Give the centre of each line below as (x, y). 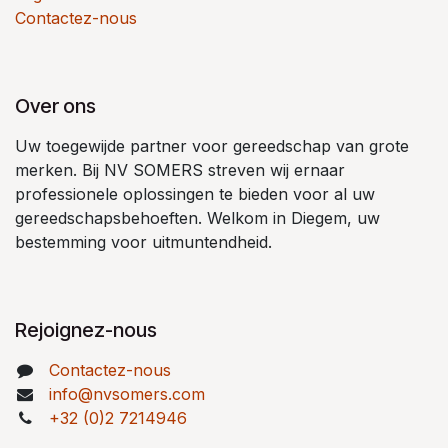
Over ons (55, 105)
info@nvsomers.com (126, 393)
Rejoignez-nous (86, 329)
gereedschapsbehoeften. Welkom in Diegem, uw (197, 217)
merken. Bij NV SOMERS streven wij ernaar (180, 169)
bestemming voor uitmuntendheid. (143, 241)
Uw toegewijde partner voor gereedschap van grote (212, 145)
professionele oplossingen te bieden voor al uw (195, 193)
